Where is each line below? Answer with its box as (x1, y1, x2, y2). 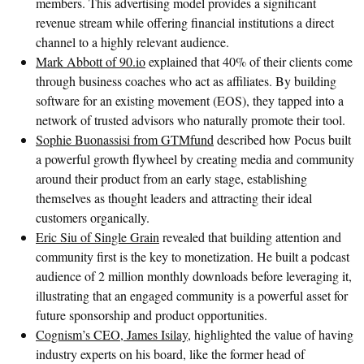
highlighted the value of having (191, 325, 353, 343)
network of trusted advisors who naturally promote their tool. (36, 110, 345, 128)
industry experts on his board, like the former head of (36, 344, 305, 362)
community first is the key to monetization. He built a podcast (36, 247, 349, 265)
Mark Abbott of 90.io (36, 52, 145, 70)
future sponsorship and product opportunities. (36, 305, 267, 323)
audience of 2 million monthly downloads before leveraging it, (36, 266, 352, 284)
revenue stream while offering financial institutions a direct (36, 13, 334, 31)
